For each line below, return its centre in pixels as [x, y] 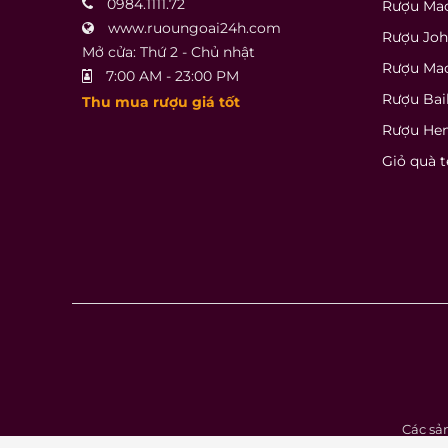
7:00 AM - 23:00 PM [170, 75]
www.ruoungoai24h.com [194, 27]
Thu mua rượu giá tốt [161, 101]
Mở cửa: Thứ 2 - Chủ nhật [168, 51]
